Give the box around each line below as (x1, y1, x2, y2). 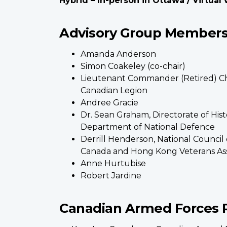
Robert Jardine (80, 170, 141, 180)
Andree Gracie (80, 97, 138, 107)
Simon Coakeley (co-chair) (80, 61, 185, 71)
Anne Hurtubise (80, 158, 146, 168)
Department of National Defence (80, 122, 215, 132)
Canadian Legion (80, 85, 147, 95)
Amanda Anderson (80, 49, 156, 59)
